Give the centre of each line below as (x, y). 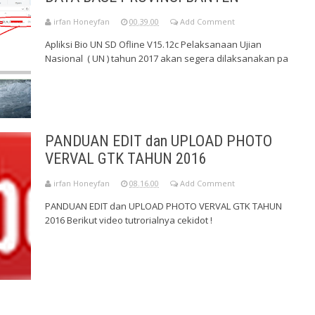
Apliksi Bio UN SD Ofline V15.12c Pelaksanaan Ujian (153, 45)
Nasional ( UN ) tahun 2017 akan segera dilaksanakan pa (167, 59)
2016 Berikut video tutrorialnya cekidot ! (129, 220)
